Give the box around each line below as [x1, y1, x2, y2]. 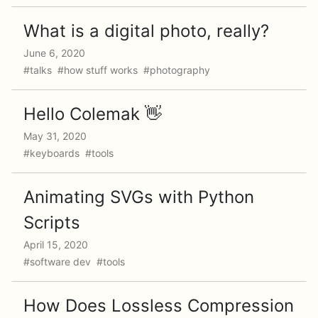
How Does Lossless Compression [23, 295, 294, 316]
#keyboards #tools [23, 147, 116, 159]
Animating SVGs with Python [23, 187, 254, 207]
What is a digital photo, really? [23, 21, 269, 41]
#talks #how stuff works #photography [23, 64, 213, 76]
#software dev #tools [23, 256, 128, 268]
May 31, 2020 [23, 130, 87, 142]
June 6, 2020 [23, 47, 85, 59]
